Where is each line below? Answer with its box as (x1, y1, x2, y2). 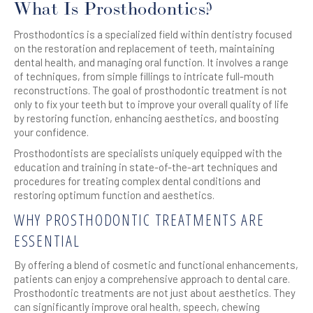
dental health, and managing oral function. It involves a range (14, 56, 289, 68)
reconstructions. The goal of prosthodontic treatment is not (14, 84, 287, 96)
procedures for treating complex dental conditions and (14, 175, 261, 187)
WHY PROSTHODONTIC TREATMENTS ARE (14, 209, 265, 230)
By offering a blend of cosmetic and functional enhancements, (14, 259, 298, 271)
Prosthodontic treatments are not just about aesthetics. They (14, 286, 296, 299)
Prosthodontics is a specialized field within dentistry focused (14, 28, 292, 41)
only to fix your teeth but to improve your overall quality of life (14, 98, 289, 110)
